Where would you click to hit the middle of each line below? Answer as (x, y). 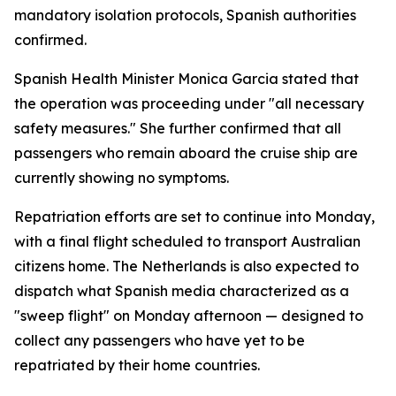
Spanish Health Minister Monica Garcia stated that (187, 79)
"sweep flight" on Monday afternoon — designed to (189, 316)
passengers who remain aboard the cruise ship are (186, 153)
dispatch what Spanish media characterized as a (182, 291)
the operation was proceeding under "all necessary (189, 103)
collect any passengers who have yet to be (160, 340)
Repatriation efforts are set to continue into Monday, (194, 217)
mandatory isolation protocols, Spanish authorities (185, 15)
